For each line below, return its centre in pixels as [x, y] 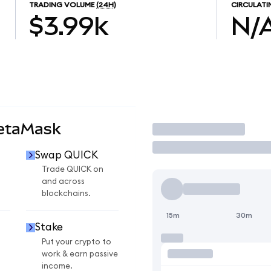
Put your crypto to [77, 242]
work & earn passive [80, 254]
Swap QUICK [66, 155]
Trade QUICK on [73, 170]
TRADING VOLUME [62, 5]
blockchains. [66, 194]
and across [63, 182]
